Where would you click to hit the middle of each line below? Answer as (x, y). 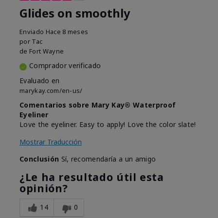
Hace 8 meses (67, 32)
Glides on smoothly (75, 13)
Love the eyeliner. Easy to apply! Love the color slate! (108, 125)
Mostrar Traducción (51, 142)
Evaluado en (40, 81)
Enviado (33, 32)
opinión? (44, 188)
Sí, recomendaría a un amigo (108, 159)
